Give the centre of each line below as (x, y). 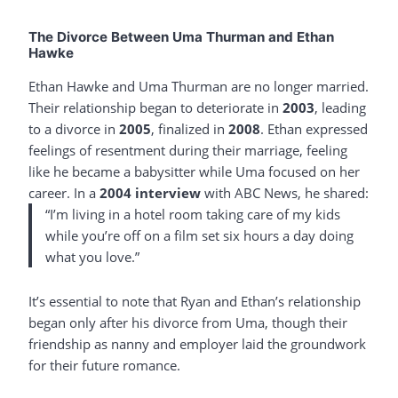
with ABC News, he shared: (285, 192)
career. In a (64, 192)
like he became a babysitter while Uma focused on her (194, 171)
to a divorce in (74, 128)
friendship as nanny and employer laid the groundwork (197, 344)
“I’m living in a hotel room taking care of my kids (192, 214)
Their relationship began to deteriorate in (155, 107)
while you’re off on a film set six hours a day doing (199, 235)
